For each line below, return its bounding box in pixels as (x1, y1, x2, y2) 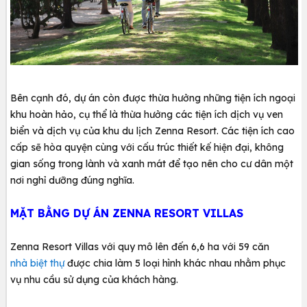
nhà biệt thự (10, 256, 64, 269)
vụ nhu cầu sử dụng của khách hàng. (10, 273, 178, 286)
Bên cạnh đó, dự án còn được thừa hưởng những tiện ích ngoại (10, 91, 295, 104)
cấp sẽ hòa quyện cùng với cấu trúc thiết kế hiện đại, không (10, 140, 284, 153)
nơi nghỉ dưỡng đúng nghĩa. (10, 173, 134, 186)
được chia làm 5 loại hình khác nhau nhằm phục (64, 256, 286, 269)
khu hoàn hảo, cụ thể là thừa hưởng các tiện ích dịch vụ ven (10, 108, 283, 121)
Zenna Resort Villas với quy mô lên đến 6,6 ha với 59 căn (10, 240, 269, 253)
